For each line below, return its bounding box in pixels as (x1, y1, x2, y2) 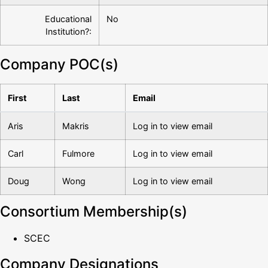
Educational (45, 14, 92, 24)
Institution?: (45, 26, 92, 36)
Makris (62, 121, 89, 131)
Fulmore (62, 148, 95, 159)
